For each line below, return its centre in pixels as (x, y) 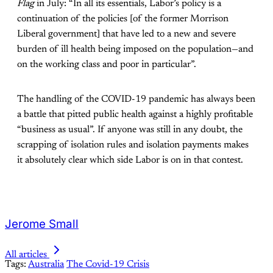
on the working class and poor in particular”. (107, 65)
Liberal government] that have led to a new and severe (126, 34)
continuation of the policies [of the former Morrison (123, 19)
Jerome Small (42, 224)
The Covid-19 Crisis (108, 265)
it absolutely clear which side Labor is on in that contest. (130, 161)
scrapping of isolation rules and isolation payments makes (133, 145)
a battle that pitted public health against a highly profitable (135, 115)
